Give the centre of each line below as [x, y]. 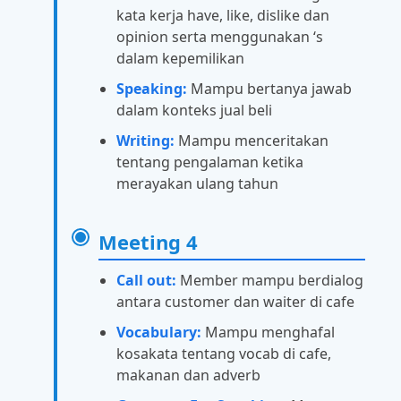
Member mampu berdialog [270, 281]
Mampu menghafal [268, 333]
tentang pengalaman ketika [210, 162]
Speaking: [152, 89]
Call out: [146, 281]
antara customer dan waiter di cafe [235, 302]
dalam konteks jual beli [194, 111]
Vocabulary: [159, 333]
